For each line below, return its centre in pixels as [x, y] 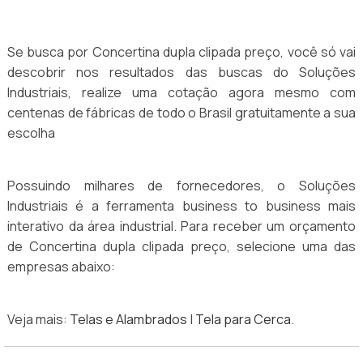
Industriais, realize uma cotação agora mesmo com [181, 93]
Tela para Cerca [243, 320]
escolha [31, 133]
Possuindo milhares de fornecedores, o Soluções [181, 186]
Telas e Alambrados [128, 320]
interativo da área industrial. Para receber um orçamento [181, 226]
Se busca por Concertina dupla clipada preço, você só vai [181, 52]
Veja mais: [38, 320]
